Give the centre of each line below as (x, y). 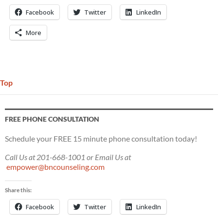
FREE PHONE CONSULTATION (52, 119)
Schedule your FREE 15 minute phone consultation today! (101, 138)
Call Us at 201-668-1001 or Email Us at (68, 157)
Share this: (18, 190)
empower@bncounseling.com (55, 166)
